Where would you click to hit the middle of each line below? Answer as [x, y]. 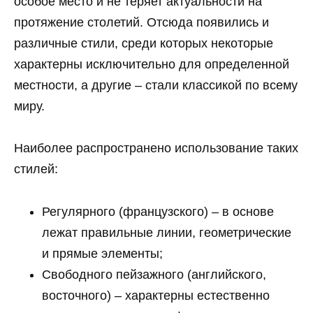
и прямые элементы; [102, 254]
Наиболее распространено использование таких [156, 148]
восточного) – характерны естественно [156, 296]
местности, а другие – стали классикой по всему [156, 85]
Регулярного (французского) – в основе [158, 212]
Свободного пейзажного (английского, [154, 275]
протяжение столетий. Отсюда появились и [141, 22]
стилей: [36, 169]
